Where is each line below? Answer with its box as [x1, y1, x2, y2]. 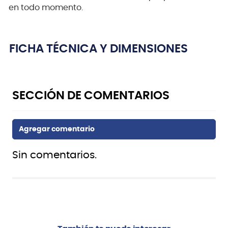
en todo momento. [9, 4, 83, 12]
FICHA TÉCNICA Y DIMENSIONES [9, 43, 188, 55]
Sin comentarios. [12, 150, 97, 161]
